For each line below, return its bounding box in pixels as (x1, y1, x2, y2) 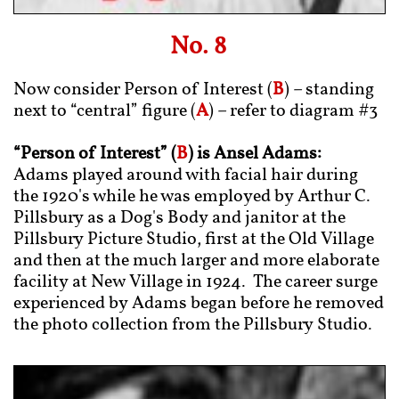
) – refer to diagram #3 (208, 99, 378, 124)
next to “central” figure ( (13, 99, 196, 124)
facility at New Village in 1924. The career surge (13, 270, 378, 295)
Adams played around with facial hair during (13, 163, 358, 188)
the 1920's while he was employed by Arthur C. (13, 184, 370, 209)
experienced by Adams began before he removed (13, 291, 384, 316)
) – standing (284, 77, 374, 102)
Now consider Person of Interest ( (13, 77, 273, 102)
